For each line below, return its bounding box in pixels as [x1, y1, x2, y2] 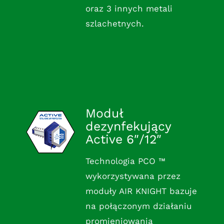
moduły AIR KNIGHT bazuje [85, 186, 197, 196]
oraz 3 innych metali [85, 3, 172, 14]
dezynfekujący [85, 119, 171, 134]
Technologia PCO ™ [85, 156, 165, 166]
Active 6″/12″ [85, 132, 161, 147]
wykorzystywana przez [85, 171, 180, 181]
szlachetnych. [85, 18, 144, 29]
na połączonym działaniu [85, 201, 191, 211]
